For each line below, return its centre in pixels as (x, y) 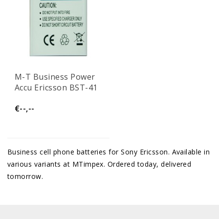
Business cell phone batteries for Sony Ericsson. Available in (109, 152)
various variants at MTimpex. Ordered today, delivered (99, 164)
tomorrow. (25, 176)
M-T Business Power (55, 77)
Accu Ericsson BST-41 (56, 87)
